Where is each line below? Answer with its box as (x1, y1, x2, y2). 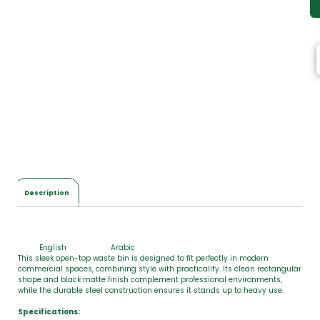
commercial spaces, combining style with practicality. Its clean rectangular (18, 264, 301, 274)
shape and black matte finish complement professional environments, (18, 274, 282, 285)
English (39, 242, 66, 253)
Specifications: (18, 306, 80, 317)
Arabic (111, 242, 135, 253)
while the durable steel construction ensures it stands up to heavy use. (18, 285, 284, 296)
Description (24, 188, 69, 197)
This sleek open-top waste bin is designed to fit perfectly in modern (18, 253, 269, 264)
